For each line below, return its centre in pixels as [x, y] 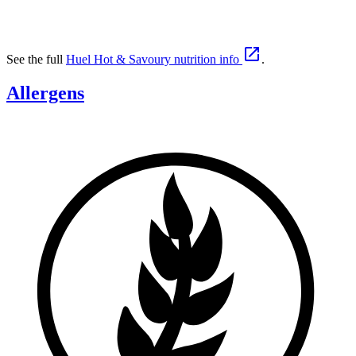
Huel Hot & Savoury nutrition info [154, 60]
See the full [36, 60]
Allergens [45, 93]
